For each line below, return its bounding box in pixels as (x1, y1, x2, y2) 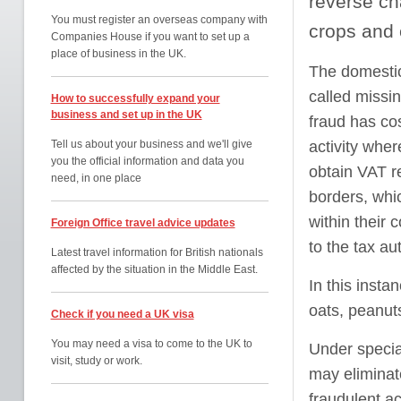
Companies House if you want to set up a (50, 30, 250, 43)
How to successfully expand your (50, 92, 220, 105)
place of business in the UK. (50, 47, 186, 60)
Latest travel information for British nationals (50, 246, 263, 259)
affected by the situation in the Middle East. (50, 263, 258, 276)
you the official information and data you (50, 155, 244, 167)
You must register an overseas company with (50, 13, 268, 26)
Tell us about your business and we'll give (50, 138, 252, 150)
